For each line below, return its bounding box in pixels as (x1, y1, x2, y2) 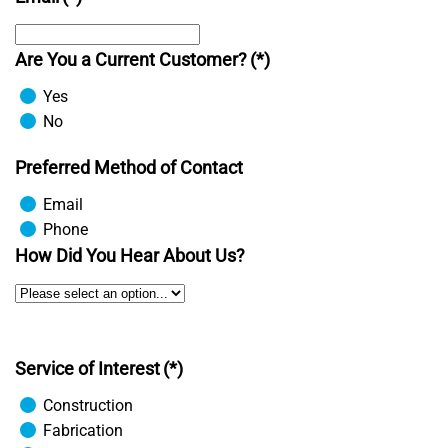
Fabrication (39, 421, 123, 440)
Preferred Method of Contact (15, 157, 243, 178)
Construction (39, 396, 133, 415)
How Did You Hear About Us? (15, 245, 245, 266)
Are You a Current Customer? (15, 49, 247, 70)
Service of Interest (15, 358, 160, 379)
